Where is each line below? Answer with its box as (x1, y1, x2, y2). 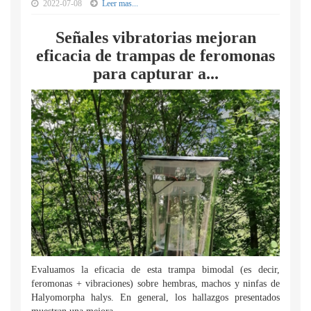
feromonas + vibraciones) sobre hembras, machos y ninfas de (31, 278, 280, 289)
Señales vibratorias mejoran (55, 28, 256, 47)
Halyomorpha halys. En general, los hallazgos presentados (31, 292, 280, 303)
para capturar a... (92, 65, 219, 83)
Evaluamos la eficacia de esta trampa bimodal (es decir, (31, 264, 280, 275)
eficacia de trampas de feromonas (36, 47, 275, 65)
